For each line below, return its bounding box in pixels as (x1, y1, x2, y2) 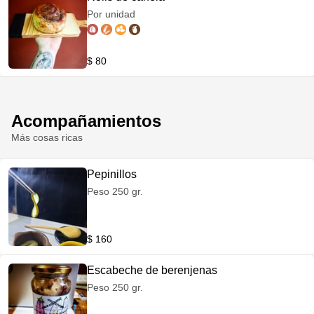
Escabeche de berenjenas (87, 264, 217, 276)
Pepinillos (87, 168, 137, 180)
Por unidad (87, 8, 135, 20)
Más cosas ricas (11, 132, 83, 143)
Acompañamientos (11, 111, 161, 130)
